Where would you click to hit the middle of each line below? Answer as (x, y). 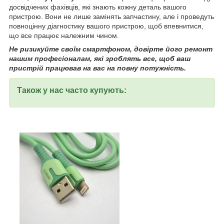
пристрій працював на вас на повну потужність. (97, 68)
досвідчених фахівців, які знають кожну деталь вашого (98, 7)
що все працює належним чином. (64, 35)
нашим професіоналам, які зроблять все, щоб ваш (100, 58)
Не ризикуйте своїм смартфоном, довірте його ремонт (111, 49)
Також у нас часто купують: (72, 90)
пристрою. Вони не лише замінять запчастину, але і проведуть (111, 16)
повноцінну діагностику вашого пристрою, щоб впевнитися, (106, 26)
